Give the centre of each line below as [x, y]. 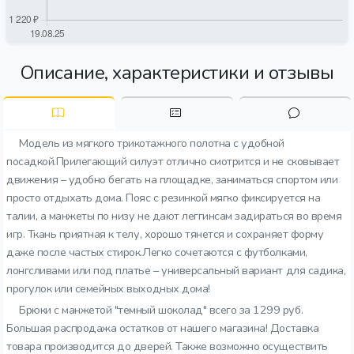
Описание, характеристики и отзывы [177, 73]
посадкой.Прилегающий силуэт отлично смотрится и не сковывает [173, 161]
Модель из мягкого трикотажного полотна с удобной [152, 143]
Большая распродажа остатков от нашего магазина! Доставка [163, 328]
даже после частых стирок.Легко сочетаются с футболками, [157, 252]
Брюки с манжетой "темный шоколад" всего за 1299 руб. [161, 310]
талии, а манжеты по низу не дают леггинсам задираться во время [174, 216]
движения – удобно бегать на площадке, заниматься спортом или [172, 179]
